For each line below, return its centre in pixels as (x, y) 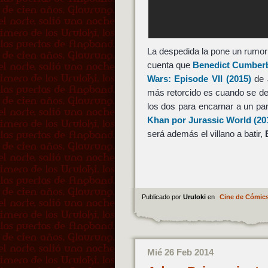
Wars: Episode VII (185, 79)
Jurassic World (220, 120)
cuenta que (170, 65)
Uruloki (195, 197)
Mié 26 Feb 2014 (180, 252)
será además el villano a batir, (206, 134)
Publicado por (162, 197)
